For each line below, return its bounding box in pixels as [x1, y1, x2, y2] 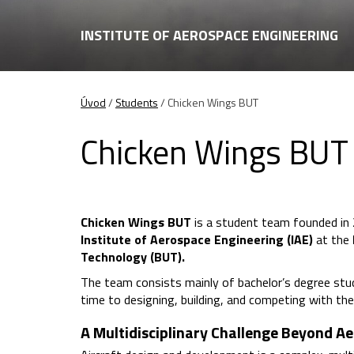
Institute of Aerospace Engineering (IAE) [81, 230, 313, 250]
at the [313, 230, 352, 250]
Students [115, 94, 158, 111]
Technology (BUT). [81, 247, 185, 267]
